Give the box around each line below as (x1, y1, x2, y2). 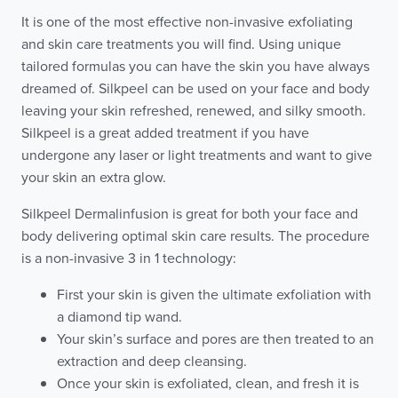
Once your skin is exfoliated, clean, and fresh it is (57, 373, 359, 394)
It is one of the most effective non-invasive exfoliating (21, 12, 353, 32)
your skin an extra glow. (21, 167, 166, 187)
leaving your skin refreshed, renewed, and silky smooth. (21, 100, 366, 121)
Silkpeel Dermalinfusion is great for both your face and (21, 203, 358, 224)
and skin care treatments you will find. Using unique (21, 34, 341, 54)
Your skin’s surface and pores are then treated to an (57, 329, 374, 349)
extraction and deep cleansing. (57, 351, 247, 371)
